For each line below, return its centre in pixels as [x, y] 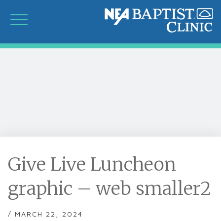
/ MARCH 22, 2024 [45, 214]
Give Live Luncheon [92, 165]
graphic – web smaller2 [110, 189]
